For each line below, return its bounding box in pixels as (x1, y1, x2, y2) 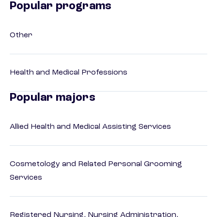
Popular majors (10, 92, 95, 104)
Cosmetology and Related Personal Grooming (10, 160, 182, 169)
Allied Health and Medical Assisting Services (10, 123, 171, 131)
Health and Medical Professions (10, 69, 127, 77)
